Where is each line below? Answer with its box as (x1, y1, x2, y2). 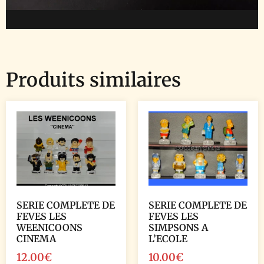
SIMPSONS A (148, 222, 208, 234)
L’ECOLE (148, 233, 187, 245)
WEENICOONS (16, 222, 82, 234)
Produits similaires (6, 68, 181, 93)
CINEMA (16, 233, 56, 245)
